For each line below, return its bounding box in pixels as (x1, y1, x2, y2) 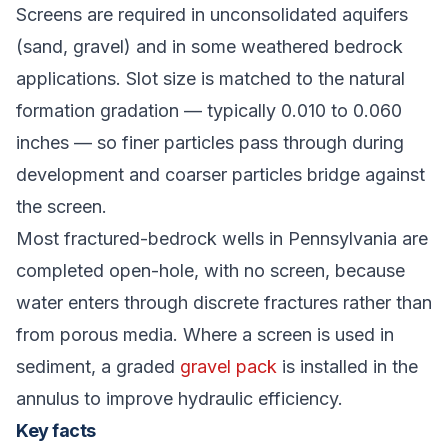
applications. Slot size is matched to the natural (16, 68, 405, 89)
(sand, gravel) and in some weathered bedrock (16, 36, 403, 57)
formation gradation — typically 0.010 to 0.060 (16, 100, 402, 121)
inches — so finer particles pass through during (16, 132, 404, 153)
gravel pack (180, 356, 277, 377)
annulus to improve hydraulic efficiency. (16, 388, 343, 409)
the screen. (16, 196, 107, 217)
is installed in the (277, 356, 418, 377)
